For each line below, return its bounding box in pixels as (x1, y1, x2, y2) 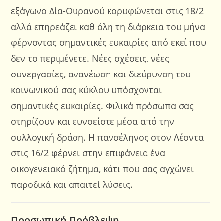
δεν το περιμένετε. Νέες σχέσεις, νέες (11, 52, 170, 64)
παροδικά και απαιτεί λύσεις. (11, 179, 133, 190)
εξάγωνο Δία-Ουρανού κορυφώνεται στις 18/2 (11, 5, 204, 17)
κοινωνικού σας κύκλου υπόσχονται (11, 84, 162, 96)
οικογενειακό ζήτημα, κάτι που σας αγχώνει (11, 163, 194, 175)
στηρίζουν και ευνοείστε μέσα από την (11, 115, 175, 127)
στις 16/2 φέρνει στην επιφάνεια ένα (11, 147, 166, 159)
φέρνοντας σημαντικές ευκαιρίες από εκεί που (11, 37, 207, 48)
